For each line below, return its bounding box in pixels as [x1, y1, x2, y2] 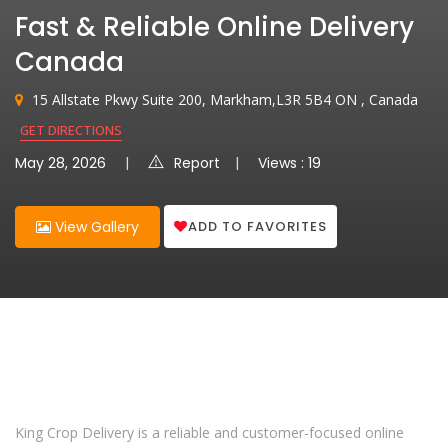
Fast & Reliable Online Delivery [15, 9, 414, 45]
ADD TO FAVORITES [188, 216, 327, 236]
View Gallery [51, 217, 139, 237]
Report [174, 153, 220, 173]
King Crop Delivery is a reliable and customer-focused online [15, 423, 404, 442]
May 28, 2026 [15, 153, 106, 173]
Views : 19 [258, 153, 321, 173]
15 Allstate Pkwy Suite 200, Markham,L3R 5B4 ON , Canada [28, 90, 418, 109]
